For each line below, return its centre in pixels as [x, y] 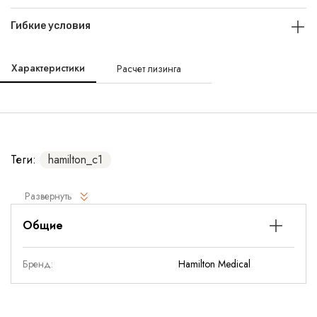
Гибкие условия [51, 26]
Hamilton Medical [214, 264]
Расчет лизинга [149, 69]
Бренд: [38, 264]
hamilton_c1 [75, 160]
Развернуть [48, 196]
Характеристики [48, 68]
